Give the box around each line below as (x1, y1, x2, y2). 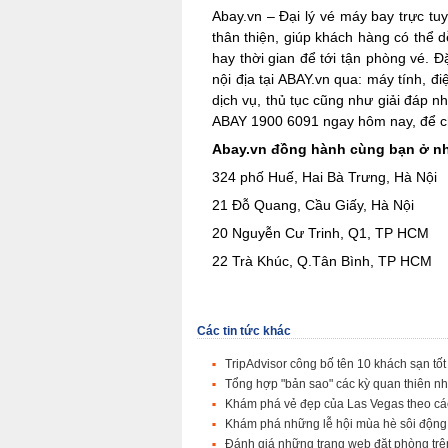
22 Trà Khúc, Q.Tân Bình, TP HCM (212, 253, 436, 269)
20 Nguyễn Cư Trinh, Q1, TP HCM (212, 225, 429, 241)
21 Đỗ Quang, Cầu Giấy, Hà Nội (212, 197, 414, 213)
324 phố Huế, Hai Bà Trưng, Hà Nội (212, 169, 437, 185)
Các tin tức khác (197, 324, 291, 338)
